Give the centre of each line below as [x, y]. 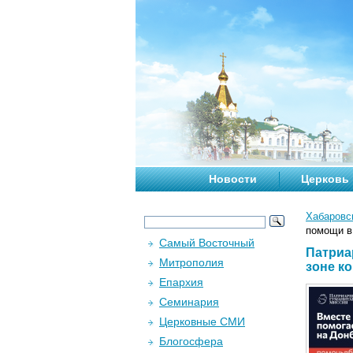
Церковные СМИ [202, 321]
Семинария [189, 302]
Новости [233, 179]
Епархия [181, 282]
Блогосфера [191, 341]
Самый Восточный [207, 243]
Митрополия [191, 262]
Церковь [325, 179]
